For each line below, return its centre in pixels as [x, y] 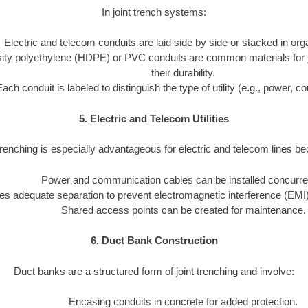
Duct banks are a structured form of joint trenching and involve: [154, 271]
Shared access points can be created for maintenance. [183, 210]
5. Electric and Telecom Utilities [154, 118]
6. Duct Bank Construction [154, 241]
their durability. [183, 73]
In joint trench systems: [154, 12]
